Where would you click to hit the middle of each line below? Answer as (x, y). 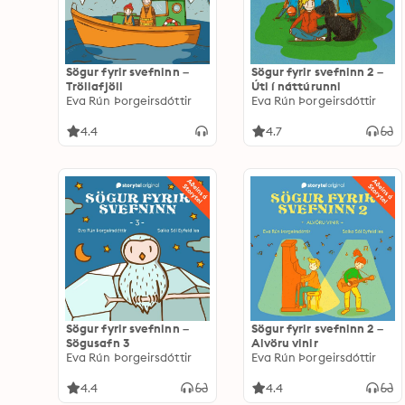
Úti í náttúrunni (296, 86)
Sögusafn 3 (98, 343)
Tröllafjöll (94, 86)
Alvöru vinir (284, 343)
